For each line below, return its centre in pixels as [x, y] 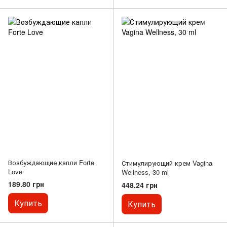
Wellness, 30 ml [145, 172]
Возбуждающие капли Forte [51, 163]
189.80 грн [26, 184]
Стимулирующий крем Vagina [167, 163]
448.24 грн [140, 185]
